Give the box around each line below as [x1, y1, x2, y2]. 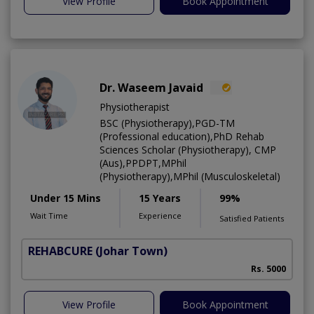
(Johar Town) [95, 243, 168, 259]
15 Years [139, 191, 181, 205]
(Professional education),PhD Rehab [100, 130, 264, 144]
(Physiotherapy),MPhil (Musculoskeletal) [100, 170, 280, 184]
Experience [139, 210, 182, 221]
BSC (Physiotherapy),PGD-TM [100, 116, 235, 130]
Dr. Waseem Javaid [100, 80, 203, 96]
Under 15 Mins [30, 191, 101, 205]
